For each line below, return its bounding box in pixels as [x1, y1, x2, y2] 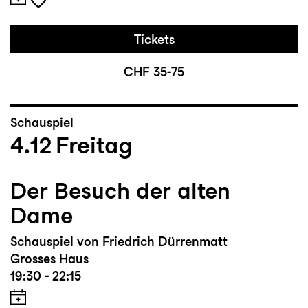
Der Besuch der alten [10, 177, 230, 205]
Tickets [133, 32, 175, 47]
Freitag [56, 131, 133, 159]
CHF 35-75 [124, 65, 184, 80]
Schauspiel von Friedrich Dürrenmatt [10, 234, 228, 250]
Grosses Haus [10, 252, 89, 267]
